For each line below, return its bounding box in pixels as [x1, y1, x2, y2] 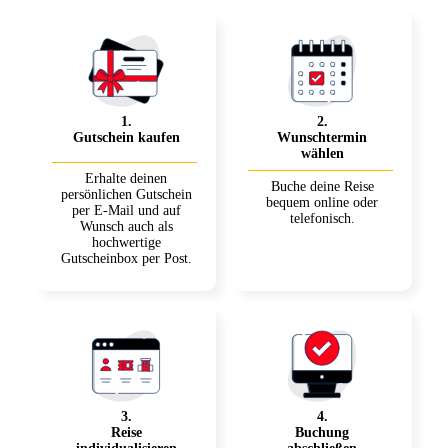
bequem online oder [266, 195, 378, 211]
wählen [300, 146, 344, 162]
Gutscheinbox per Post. [60, 251, 192, 267]
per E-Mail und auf [71, 203, 181, 219]
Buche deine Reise [270, 179, 374, 195]
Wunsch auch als [79, 219, 173, 235]
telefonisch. [289, 211, 355, 227]
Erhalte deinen [85, 171, 167, 187]
